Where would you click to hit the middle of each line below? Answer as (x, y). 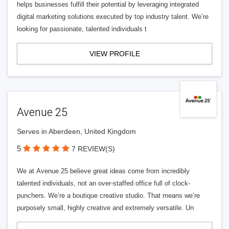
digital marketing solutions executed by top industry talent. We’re (113, 17)
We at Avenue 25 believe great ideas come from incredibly (103, 171)
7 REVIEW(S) (93, 149)
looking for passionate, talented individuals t (82, 29)
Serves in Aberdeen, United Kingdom (76, 131)
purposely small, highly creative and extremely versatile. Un (105, 208)
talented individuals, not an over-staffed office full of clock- (104, 183)
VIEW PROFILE (114, 54)
